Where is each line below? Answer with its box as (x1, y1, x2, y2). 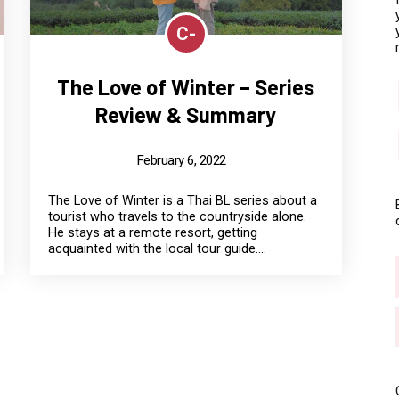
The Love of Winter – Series (57, 73, 315, 100)
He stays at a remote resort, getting (47, 224, 257, 240)
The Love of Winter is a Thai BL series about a (47, 192, 317, 208)
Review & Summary (95, 101, 277, 127)
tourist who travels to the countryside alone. (47, 208, 306, 224)
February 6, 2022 (136, 151, 226, 168)
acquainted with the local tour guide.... (47, 240, 266, 256)
